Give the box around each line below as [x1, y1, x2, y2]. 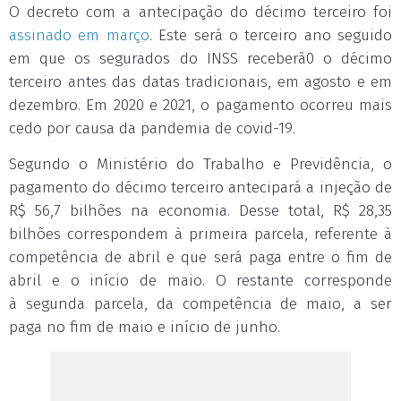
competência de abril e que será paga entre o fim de [9, 248, 392, 267]
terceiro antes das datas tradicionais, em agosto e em [9, 73, 392, 91]
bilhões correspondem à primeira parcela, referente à [9, 225, 392, 243]
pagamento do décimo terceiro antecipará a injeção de [9, 178, 392, 197]
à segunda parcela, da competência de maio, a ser [9, 294, 392, 313]
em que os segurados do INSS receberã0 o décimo [9, 49, 392, 68]
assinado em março [9, 26, 149, 45]
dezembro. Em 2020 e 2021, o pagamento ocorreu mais [9, 96, 392, 115]
